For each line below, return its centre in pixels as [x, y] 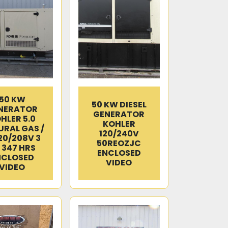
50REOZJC [119, 143]
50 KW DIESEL [119, 104]
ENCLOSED [119, 153]
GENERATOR [119, 114]
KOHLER [119, 124]
